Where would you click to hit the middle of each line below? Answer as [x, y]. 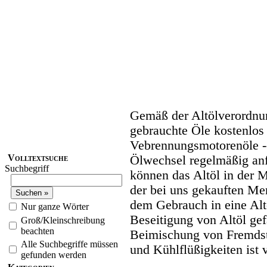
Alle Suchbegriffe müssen [69, 244]
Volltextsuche [38, 158]
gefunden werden [54, 255]
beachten [38, 231]
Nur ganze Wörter [55, 207]
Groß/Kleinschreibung [63, 221]
